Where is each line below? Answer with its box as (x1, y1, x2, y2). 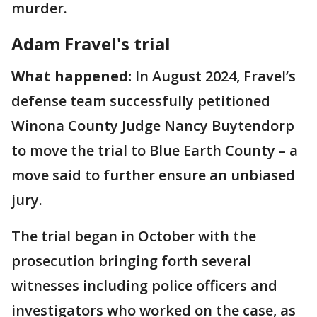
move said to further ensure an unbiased (11, 166, 295, 185)
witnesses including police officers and (11, 276, 277, 295)
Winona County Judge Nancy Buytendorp (11, 116, 294, 135)
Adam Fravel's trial (11, 32, 171, 55)
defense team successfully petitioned (11, 91, 270, 110)
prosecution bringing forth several (11, 251, 251, 270)
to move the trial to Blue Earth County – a (11, 141, 298, 160)
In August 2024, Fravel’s (132, 67, 296, 86)
